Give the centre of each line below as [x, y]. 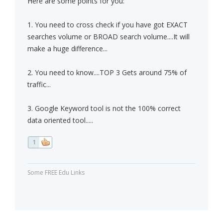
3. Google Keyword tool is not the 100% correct [104, 109]
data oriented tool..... [60, 120]
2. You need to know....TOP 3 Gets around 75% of [107, 73]
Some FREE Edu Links [56, 173]
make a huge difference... [67, 49]
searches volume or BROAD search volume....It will [109, 37]
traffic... [39, 85]
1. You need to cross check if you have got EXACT [108, 25]
